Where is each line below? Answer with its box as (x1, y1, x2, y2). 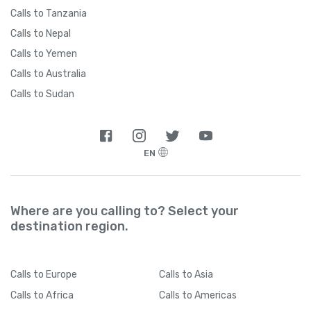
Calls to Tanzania (10, 7, 87, 19)
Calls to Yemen (10, 47, 77, 60)
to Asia (182, 268, 213, 280)
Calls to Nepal (10, 27, 71, 40)
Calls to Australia (10, 67, 86, 80)
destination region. (10, 218, 128, 234)
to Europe (33, 268, 77, 280)
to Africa (33, 289, 74, 301)
